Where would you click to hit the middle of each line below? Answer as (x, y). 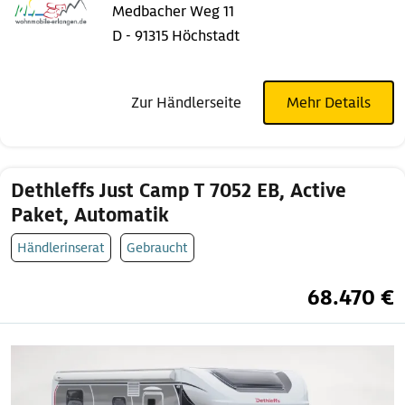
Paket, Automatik (90, 216)
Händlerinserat (61, 248)
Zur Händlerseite (186, 103)
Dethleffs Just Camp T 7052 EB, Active (179, 191)
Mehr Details (329, 103)
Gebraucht (157, 248)
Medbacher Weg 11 (173, 12)
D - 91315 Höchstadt (176, 36)
